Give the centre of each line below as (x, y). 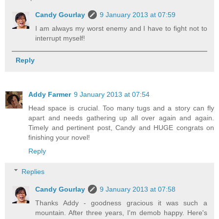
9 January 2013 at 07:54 (112, 95)
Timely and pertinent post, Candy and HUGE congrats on (121, 128)
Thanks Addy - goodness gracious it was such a (121, 203)
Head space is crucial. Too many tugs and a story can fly (121, 108)
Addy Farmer (50, 95)
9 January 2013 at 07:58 (138, 189)
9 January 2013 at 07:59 (138, 14)
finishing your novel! (59, 138)
